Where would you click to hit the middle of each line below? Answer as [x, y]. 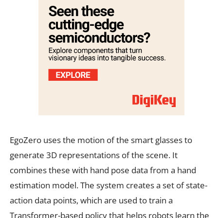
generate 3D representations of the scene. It [94, 155]
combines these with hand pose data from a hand [103, 170]
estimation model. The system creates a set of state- [109, 185]
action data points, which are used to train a [91, 200]
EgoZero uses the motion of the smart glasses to [101, 140]
